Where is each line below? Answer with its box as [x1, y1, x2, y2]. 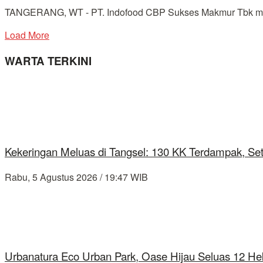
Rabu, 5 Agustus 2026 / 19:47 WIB [5, 170, 148, 184]
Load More [5, 28, 49, 42]
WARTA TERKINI [5, 53, 92, 69]
